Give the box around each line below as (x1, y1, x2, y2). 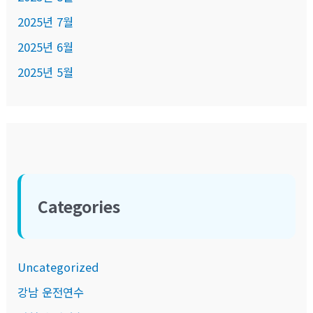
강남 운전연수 (17, 284, 85, 301)
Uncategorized (17, 259, 100, 276)
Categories (38, 195, 121, 219)
